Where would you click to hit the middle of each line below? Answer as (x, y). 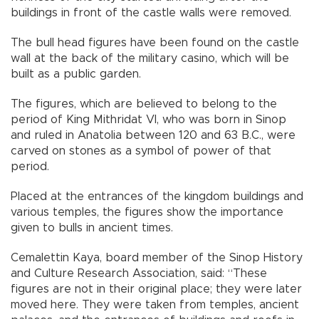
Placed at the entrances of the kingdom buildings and (157, 197)
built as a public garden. (76, 74)
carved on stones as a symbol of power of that (141, 151)
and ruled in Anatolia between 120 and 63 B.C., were (153, 136)
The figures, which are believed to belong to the (144, 104)
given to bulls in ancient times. (92, 228)
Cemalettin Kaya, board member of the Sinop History (157, 258)
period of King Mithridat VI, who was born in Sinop (148, 120)
